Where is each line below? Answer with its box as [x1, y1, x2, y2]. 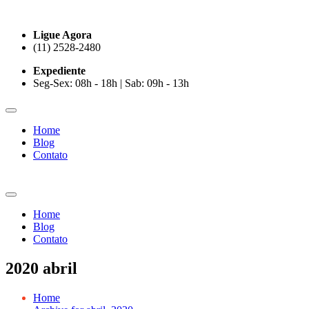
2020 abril [6, 259, 77, 277]
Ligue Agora [33, 29, 92, 41]
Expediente [33, 65, 86, 77]
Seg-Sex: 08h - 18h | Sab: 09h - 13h [33, 77, 189, 89]
